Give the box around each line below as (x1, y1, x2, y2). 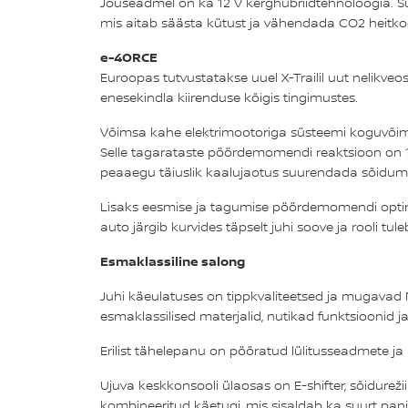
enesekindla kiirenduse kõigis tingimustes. (99, 87, 358, 107)
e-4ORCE (99, 47, 158, 66)
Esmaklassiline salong (99, 251, 245, 270)
